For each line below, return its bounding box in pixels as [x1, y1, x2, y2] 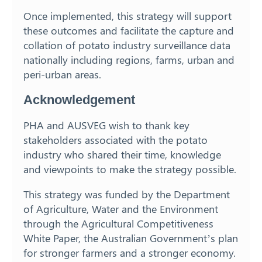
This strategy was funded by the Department [23, 187, 230, 202]
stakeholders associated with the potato [23, 133, 208, 147]
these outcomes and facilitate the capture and [23, 23, 234, 38]
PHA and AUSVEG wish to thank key [23, 118, 189, 133]
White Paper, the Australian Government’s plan [23, 231, 238, 246]
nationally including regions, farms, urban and [23, 53, 235, 67]
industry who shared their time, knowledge [23, 147, 221, 162]
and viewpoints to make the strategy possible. [23, 162, 236, 177]
